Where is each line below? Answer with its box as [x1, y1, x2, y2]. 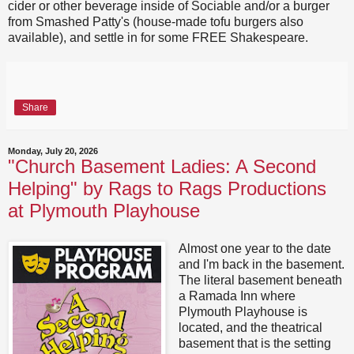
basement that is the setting [178, 337, 331, 351]
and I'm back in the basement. [178, 258, 345, 272]
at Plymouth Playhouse [8, 200, 200, 222]
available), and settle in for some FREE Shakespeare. [8, 31, 308, 45]
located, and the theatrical [178, 321, 322, 335]
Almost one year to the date [178, 242, 331, 256]
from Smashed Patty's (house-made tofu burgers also [8, 15, 303, 29]
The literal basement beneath [178, 273, 342, 288]
